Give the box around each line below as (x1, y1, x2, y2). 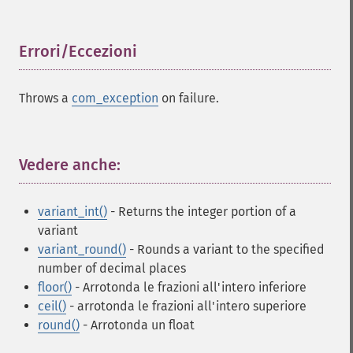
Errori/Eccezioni (19, 42, 137, 61)
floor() (38, 280, 72, 295)
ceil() (38, 299, 66, 314)
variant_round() (38, 242, 126, 257)
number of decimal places (38, 261, 186, 276)
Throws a (19, 91, 72, 106)
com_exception (72, 91, 158, 106)
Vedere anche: (19, 155, 121, 174)
